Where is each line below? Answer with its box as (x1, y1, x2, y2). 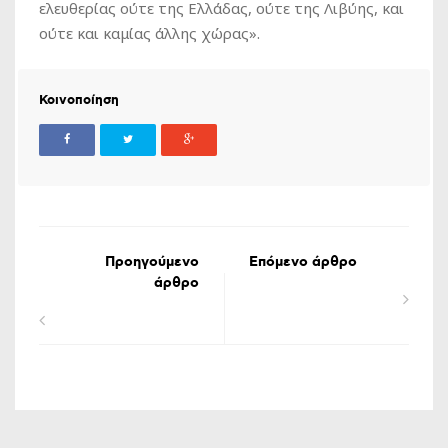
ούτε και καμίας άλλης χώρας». (39, 22, 260, 43)
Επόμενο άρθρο (249, 252, 357, 271)
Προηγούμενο (105, 252, 199, 271)
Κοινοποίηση (39, 91, 119, 109)
